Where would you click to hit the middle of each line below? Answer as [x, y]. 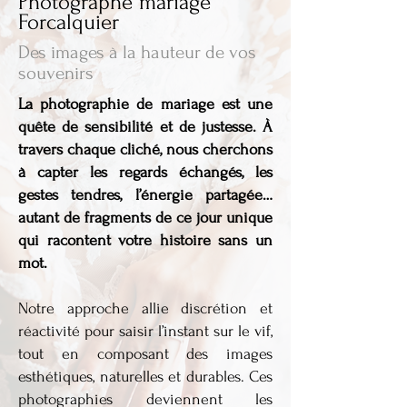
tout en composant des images [145, 354]
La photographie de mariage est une [145, 104]
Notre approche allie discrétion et [145, 308]
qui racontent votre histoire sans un [145, 240]
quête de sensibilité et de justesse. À [145, 127]
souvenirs [56, 73]
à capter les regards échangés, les [145, 172]
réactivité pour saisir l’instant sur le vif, [145, 331]
